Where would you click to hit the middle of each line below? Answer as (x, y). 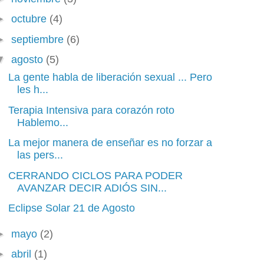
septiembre (39, 39)
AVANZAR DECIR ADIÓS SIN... (92, 188)
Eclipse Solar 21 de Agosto (71, 208)
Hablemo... (42, 122)
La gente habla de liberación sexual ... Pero (110, 77)
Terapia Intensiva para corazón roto (91, 110)
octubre (30, 19)
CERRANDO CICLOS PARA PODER (95, 175)
